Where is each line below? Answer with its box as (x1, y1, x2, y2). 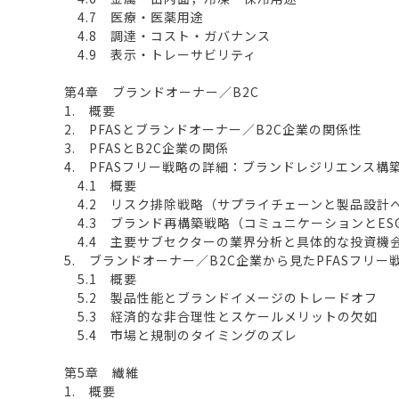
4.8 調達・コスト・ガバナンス (64, 26, 271, 45)
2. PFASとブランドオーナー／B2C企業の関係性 (64, 119, 362, 138)
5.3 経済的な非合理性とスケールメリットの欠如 (64, 306, 378, 325)
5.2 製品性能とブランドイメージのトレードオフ (64, 288, 378, 306)
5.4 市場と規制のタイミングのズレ (64, 325, 297, 344)
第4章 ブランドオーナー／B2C (64, 82, 259, 101)
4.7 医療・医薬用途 (64, 7, 204, 26)
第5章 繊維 (64, 362, 139, 381)
